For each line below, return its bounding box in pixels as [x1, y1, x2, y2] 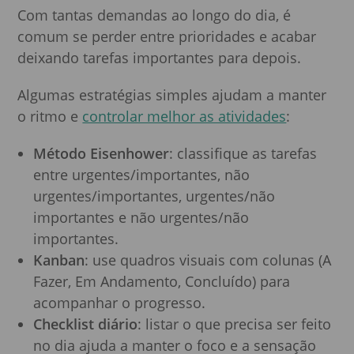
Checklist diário [33, 314, 138, 333]
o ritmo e [17, 106, 83, 126]
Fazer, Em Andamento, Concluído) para [33, 271, 291, 291]
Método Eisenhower [33, 143, 170, 163]
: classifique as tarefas [169, 143, 318, 163]
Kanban [33, 250, 85, 269]
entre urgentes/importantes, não [33, 164, 250, 184]
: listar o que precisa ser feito [137, 314, 332, 333]
